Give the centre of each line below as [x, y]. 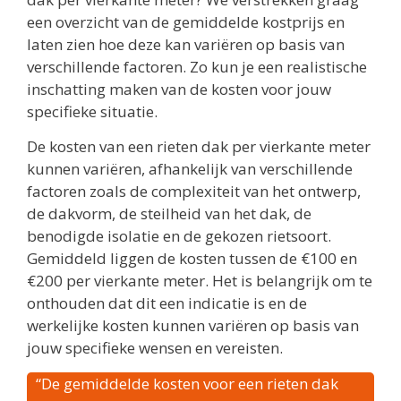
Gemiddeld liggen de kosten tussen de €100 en [192, 259]
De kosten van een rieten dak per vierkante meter [199, 147]
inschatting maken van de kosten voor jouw [179, 89]
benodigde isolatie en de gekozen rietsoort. [179, 236]
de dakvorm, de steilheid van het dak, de [169, 214]
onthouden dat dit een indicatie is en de [167, 303]
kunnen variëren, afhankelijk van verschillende [190, 169]
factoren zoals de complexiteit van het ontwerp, [194, 192]
